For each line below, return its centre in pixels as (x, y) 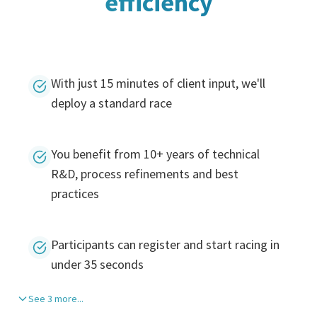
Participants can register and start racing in (165, 244)
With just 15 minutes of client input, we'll (158, 83)
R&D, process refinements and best (145, 173)
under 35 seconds (97, 264)
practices (75, 193)
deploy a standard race (111, 103)
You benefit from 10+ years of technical (155, 154)
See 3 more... (56, 298)
